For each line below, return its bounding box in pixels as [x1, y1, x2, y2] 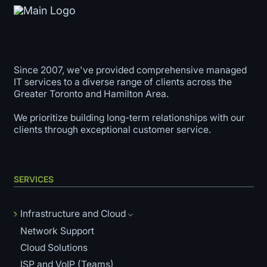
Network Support [20, 225, 94, 237]
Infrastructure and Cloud [20, 208, 126, 220]
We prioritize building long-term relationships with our [13, 111, 245, 123]
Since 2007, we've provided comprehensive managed [13, 64, 247, 76]
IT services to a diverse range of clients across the [13, 76, 232, 88]
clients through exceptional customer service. [13, 123, 211, 135]
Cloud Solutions [20, 242, 88, 254]
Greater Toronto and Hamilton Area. [13, 88, 169, 100]
